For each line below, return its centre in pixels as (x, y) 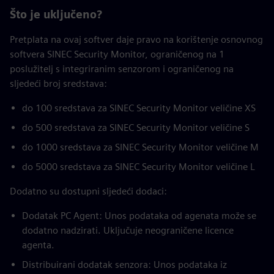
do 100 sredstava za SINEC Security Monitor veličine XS (139, 108)
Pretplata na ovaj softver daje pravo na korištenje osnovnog (136, 39)
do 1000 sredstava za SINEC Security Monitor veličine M (140, 147)
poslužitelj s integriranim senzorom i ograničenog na (122, 69)
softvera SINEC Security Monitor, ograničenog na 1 (117, 54)
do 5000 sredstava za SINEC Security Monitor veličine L (139, 167)
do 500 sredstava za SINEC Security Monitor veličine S (136, 128)
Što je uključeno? (56, 14)
